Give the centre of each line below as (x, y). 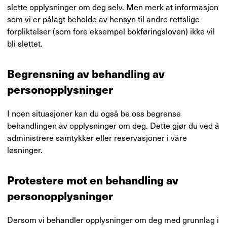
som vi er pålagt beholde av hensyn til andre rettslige (103, 19)
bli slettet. (25, 43)
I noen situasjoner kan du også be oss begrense (94, 113)
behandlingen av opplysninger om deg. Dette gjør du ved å (113, 125)
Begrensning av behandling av (86, 73)
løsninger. (25, 149)
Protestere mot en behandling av (93, 180)
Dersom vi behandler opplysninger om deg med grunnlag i (113, 219)
